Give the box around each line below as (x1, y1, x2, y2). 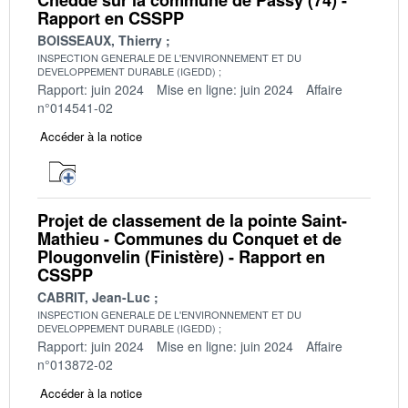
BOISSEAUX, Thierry (37, 30, 162, 49)
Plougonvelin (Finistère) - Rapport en (37, 244, 325, 269)
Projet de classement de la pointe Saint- (37, 208, 347, 232)
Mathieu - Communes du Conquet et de (37, 226, 342, 250)
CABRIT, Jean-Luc (37, 287, 150, 306)
